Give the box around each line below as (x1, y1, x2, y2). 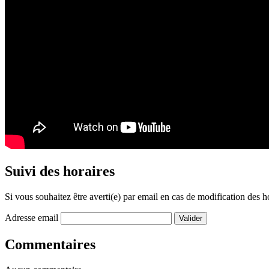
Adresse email (5, 213, 61, 223)
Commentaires (5, 237, 95, 253)
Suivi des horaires (5, 163, 115, 180)
